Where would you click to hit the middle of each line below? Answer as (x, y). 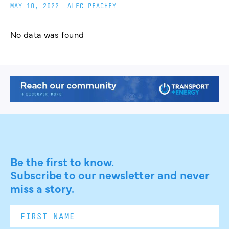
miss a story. (42, 188)
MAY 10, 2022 (35, 6)
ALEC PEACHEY (92, 6)
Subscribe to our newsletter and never (110, 174)
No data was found (47, 35)
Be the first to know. (62, 161)
